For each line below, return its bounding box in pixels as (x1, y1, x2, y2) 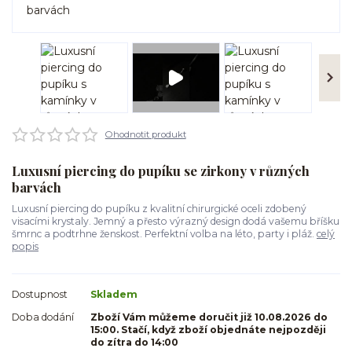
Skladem (90, 288, 137, 300)
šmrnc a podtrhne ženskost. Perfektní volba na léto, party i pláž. (12, 228, 317, 240)
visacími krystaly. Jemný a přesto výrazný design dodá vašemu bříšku (12, 215, 339, 227)
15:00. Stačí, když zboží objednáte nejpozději (90, 323, 326, 335)
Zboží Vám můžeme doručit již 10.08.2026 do (90, 310, 328, 323)
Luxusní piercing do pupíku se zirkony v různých (12, 162, 310, 180)
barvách (12, 178, 61, 196)
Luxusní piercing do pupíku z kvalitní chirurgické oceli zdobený (12, 203, 306, 214)
